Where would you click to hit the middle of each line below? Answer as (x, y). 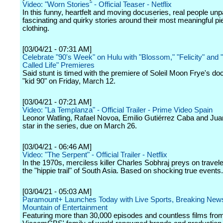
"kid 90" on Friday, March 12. (69, 81)
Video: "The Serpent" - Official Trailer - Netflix (95, 155)
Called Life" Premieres (58, 65)
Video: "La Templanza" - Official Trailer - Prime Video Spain (117, 110)
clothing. (36, 28)
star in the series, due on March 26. (80, 126)
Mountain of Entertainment (65, 208)
